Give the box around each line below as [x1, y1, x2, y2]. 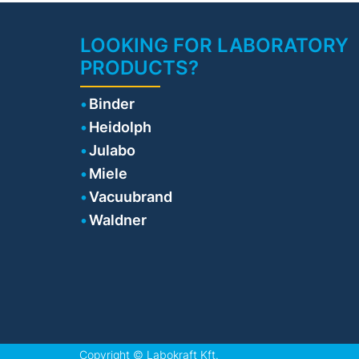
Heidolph [89, 119, 151, 135]
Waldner [89, 212, 147, 228]
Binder [89, 95, 135, 112]
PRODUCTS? [80, 56, 199, 79]
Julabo [89, 142, 135, 159]
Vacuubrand [89, 188, 172, 205]
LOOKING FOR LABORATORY [80, 34, 349, 57]
